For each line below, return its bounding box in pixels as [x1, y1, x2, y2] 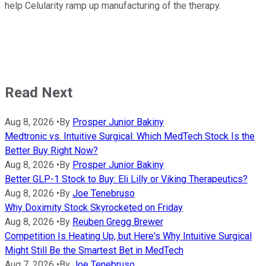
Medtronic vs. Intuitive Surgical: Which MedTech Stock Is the [5, 130, 255, 142]
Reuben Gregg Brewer [72, 216, 163, 227]
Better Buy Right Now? [5, 144, 98, 156]
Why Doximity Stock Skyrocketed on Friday [5, 201, 183, 213]
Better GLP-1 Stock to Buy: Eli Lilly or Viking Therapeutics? [5, 173, 248, 185]
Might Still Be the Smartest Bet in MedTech [5, 244, 183, 256]
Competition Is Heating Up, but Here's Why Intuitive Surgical [5, 230, 252, 242]
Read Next [5, 84, 72, 101]
